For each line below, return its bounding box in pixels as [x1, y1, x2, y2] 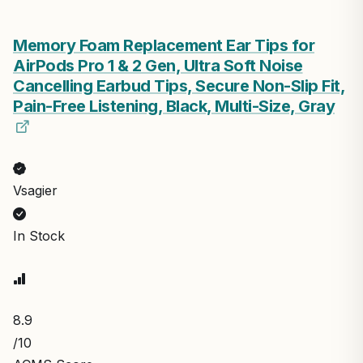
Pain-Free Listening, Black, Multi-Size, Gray [13, 96, 335, 116]
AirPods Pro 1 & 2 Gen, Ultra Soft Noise [13, 55, 303, 75]
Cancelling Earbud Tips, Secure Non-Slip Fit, [13, 75, 345, 96]
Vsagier [13, 181, 58, 199]
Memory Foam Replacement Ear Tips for [13, 35, 314, 55]
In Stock [13, 227, 65, 244]
